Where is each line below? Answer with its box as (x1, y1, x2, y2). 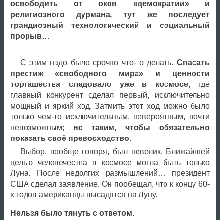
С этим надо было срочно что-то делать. (20, 58, 177, 67)
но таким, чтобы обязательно (73, 123, 210, 132)
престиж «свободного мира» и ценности (10, 69, 210, 78)
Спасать (176, 58, 210, 67)
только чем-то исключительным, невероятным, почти (10, 112, 210, 121)
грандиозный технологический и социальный (10, 21, 210, 29)
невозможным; (10, 123, 73, 132)
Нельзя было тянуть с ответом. (10, 209, 134, 218)
